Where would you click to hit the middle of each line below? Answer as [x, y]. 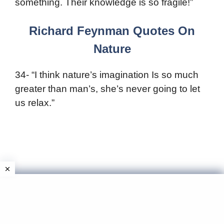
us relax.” [35, 103]
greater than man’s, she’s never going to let [107, 89]
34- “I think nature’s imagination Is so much [107, 75]
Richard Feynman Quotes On [112, 31]
